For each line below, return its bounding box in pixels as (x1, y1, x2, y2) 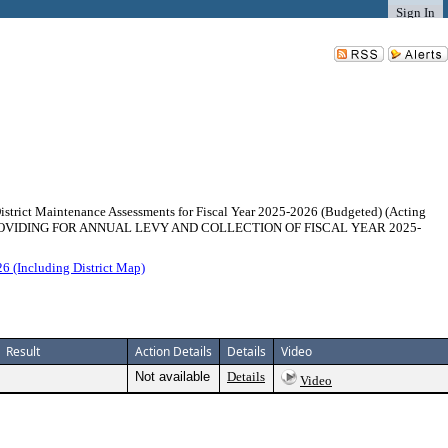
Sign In (396, 5, 435, 20)
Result (6, 343, 40, 360)
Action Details (135, 343, 212, 360)
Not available (135, 369, 210, 384)
